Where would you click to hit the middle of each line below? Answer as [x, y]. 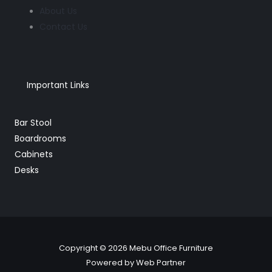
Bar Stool [33, 123]
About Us [59, 11]
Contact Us [64, 26]
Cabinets [34, 155]
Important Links [58, 86]
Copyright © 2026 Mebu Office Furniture [136, 248]
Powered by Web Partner [136, 263]
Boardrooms [40, 139]
